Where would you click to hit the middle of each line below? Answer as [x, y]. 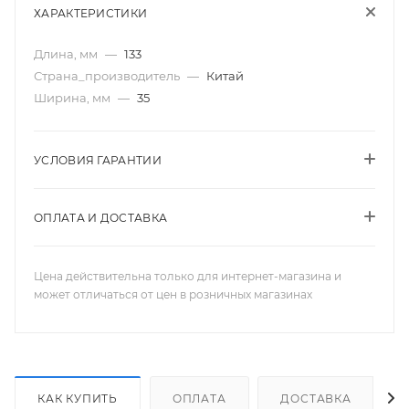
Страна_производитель [108, 76]
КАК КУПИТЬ [78, 398]
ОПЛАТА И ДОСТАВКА [101, 218]
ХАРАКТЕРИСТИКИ [91, 13]
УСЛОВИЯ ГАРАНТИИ [98, 160]
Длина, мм [67, 54]
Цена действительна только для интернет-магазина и [188, 276]
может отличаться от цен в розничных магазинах [173, 294]
